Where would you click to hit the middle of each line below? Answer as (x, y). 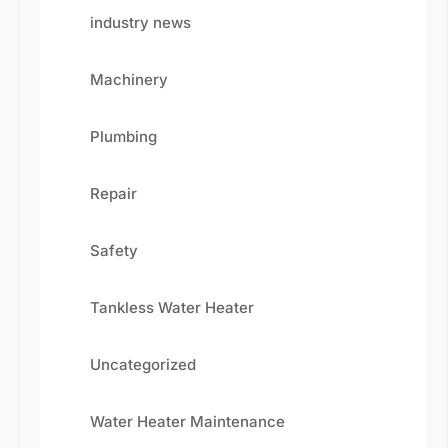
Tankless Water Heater (172, 307)
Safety (114, 250)
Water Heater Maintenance (187, 421)
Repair (113, 193)
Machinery (129, 79)
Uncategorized (143, 364)
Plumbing (123, 136)
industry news (140, 22)
